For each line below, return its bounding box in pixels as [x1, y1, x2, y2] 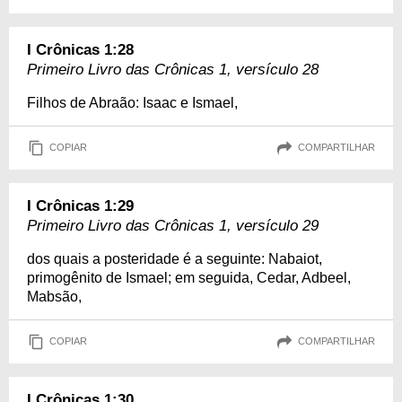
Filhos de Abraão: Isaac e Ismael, [27, 94, 238, 110]
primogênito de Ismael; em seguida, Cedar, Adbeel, [27, 269, 351, 285]
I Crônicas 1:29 [27, 197, 134, 214]
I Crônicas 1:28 [27, 40, 134, 58]
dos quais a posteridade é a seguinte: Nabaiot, [27, 250, 322, 267]
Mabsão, [27, 288, 82, 304]
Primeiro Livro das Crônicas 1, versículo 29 [27, 216, 319, 234]
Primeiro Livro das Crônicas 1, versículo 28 [27, 60, 319, 78]
